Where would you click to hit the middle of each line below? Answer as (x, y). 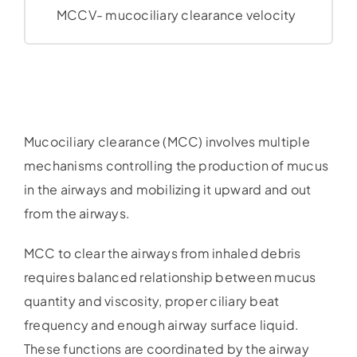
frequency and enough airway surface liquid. (161, 325)
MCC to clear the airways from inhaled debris (162, 253)
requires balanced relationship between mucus (170, 277)
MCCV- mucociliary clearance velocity (176, 15)
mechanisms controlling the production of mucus (176, 166)
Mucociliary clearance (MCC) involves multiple (167, 142)
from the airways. (77, 214)
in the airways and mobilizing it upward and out (167, 190)
